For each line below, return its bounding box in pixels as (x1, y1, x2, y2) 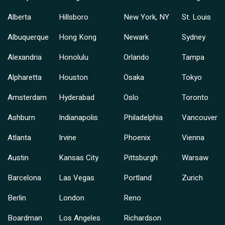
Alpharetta (8, 72, 42, 83)
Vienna (181, 132, 204, 144)
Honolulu (59, 52, 89, 63)
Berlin (8, 192, 26, 204)
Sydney (181, 32, 205, 43)
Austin (8, 152, 29, 164)
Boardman (8, 212, 42, 224)
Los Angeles (59, 212, 101, 224)
